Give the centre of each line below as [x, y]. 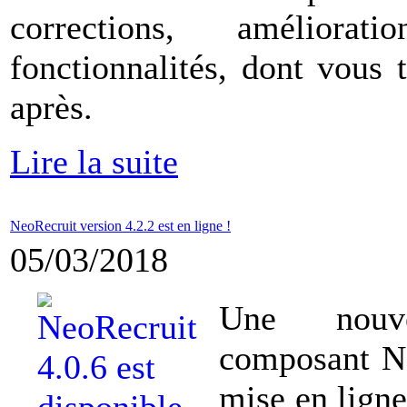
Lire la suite [94, 162]
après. [51, 107]
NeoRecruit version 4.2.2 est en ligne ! [120, 226]
